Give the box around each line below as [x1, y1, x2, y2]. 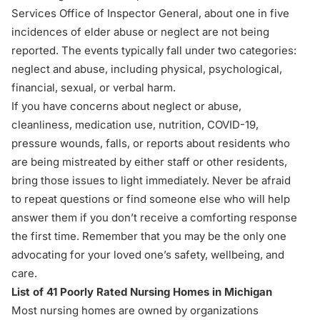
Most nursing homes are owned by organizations [11, 304, 259, 317]
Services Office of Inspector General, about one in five [11, 6, 289, 20]
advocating [11, 248, 67, 261]
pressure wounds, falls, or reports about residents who [11, 136, 290, 150]
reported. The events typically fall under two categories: [11, 44, 296, 57]
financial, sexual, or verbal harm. [11, 81, 176, 94]
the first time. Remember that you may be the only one [11, 229, 286, 243]
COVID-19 [207, 118, 256, 131]
